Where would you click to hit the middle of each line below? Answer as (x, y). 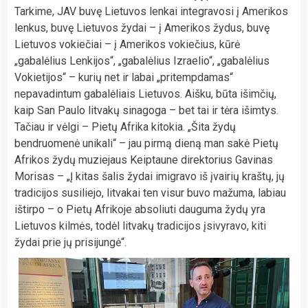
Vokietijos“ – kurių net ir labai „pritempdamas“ (124, 77)
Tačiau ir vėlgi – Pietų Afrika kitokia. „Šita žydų (125, 126)
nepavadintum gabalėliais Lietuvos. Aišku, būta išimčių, (145, 93)
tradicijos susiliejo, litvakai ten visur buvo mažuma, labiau (150, 192)
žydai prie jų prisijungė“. (70, 242)
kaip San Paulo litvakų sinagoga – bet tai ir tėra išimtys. (146, 110)
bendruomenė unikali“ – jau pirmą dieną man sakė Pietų (146, 143)
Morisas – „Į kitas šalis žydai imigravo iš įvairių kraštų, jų (150, 176)
